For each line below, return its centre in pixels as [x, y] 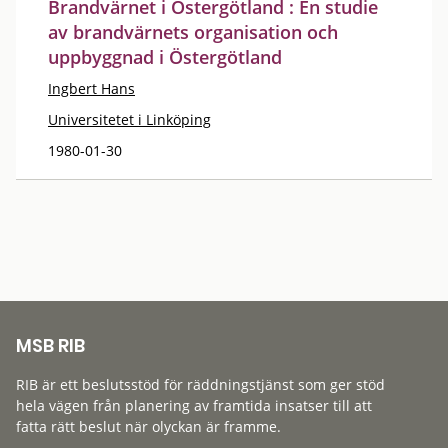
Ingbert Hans [91, 88]
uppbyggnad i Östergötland [165, 56]
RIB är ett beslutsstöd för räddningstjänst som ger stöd [200, 384]
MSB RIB [50, 345]
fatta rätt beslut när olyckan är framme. [148, 426]
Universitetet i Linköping [129, 119]
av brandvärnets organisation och [193, 31]
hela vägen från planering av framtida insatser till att [194, 405]
